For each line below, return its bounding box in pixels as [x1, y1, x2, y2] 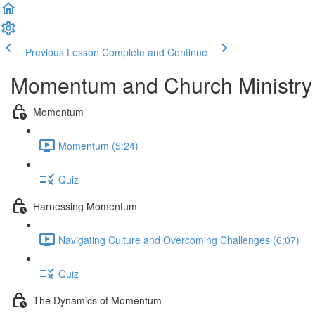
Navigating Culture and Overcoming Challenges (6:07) [58, 232, 300, 247]
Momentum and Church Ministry [11, 70, 312, 100]
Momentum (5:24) [58, 138, 139, 153]
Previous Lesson [25, 45, 99, 59]
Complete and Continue [102, 45, 207, 59]
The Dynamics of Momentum [33, 292, 162, 307]
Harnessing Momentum [33, 198, 137, 213]
